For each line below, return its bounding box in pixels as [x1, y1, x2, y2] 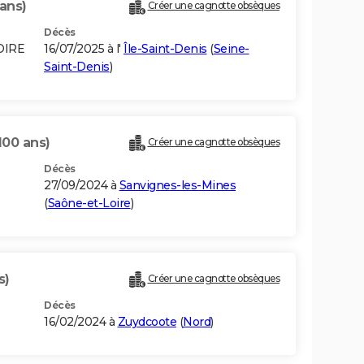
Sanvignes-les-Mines [119, 178, 236, 193]
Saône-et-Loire [47, 196, 131, 211]
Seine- [213, 41, 249, 57]
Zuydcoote [117, 314, 176, 330]
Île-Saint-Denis [123, 41, 207, 57]
